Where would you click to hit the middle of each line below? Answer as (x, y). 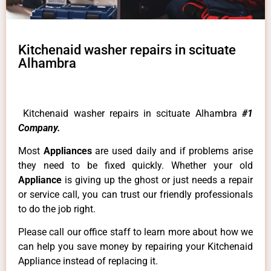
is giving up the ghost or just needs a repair (159, 180)
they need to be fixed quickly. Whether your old (135, 166)
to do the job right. (57, 209)
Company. (39, 128)
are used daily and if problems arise (174, 151)
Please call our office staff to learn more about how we (135, 232)
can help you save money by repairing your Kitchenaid (135, 247)
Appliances (69, 151)
